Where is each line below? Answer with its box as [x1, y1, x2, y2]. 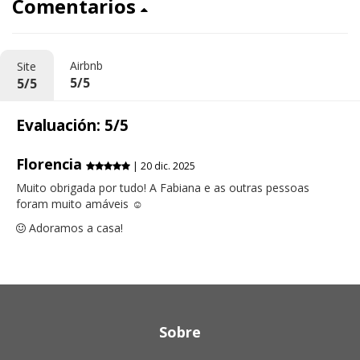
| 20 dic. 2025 [130, 159, 195, 174]
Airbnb [70, 57, 103, 73]
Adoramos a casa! [26, 220, 123, 236]
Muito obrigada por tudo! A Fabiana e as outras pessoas [16, 180, 309, 196]
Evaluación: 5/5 [16, 114, 129, 136]
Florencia [16, 154, 86, 174]
